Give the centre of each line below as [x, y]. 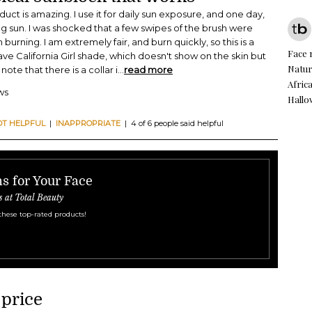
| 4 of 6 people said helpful [172, 124]
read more [148, 70]
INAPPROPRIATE [88, 124]
